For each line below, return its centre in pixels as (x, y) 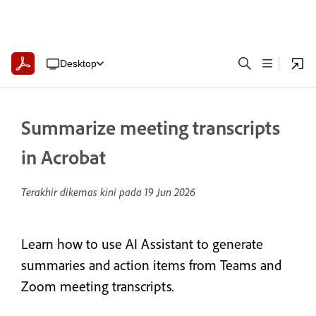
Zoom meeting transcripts (97, 286)
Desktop (78, 63)
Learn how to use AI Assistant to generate (142, 244)
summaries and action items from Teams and (151, 265)
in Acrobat (63, 157)
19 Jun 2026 (170, 192)
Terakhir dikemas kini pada (83, 192)
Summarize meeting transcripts (151, 127)
